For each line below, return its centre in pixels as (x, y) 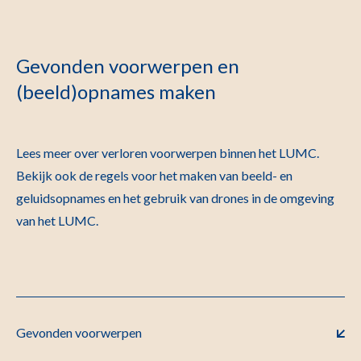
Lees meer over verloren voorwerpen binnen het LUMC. (168, 153)
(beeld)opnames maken (116, 91)
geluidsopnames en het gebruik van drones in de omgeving (175, 198)
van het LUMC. (57, 220)
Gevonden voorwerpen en (128, 66)
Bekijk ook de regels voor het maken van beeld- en (154, 175)
